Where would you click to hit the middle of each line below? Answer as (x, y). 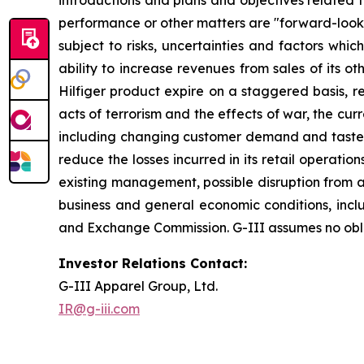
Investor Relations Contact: (153, 263)
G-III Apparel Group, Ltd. (138, 286)
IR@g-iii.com (99, 309)
